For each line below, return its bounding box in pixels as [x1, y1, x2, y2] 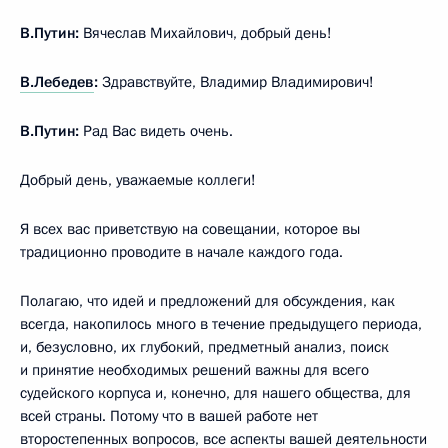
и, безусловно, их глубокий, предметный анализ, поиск [20, 337, 389, 358]
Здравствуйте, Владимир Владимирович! [102, 72, 374, 93]
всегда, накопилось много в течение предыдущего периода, [20, 314, 422, 335]
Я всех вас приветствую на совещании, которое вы [20, 219, 360, 240]
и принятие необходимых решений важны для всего [20, 360, 369, 381]
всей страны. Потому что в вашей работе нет [20, 406, 318, 427]
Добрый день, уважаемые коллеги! [20, 170, 256, 191]
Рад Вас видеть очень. [79, 121, 233, 142]
